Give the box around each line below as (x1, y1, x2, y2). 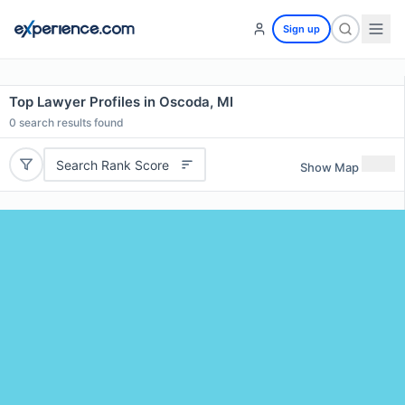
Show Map (300, 159, 359, 174)
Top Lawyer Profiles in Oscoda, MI (9, 93, 233, 110)
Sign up (283, 23, 320, 35)
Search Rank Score (55, 156, 169, 173)
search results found (16, 116, 124, 129)
